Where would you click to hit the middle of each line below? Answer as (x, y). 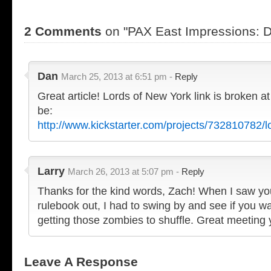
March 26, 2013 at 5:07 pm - (125, 171)
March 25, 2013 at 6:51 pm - (118, 77)
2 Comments (63, 31)
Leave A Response (81, 262)
